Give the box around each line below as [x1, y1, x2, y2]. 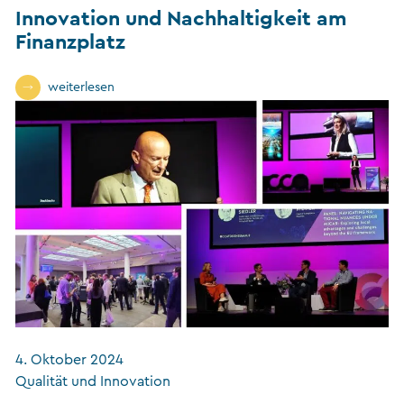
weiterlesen [48, 80, 115, 94]
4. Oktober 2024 [15, 353, 124, 368]
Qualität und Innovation [15, 374, 170, 390]
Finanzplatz [15, 27, 125, 54]
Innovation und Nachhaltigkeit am [15, 4, 347, 31]
